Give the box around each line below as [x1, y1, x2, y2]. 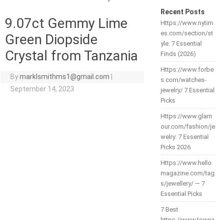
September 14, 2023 [10, 85, 75, 93]
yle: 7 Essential [160, 40, 202, 48]
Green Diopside [5, 31, 98, 48]
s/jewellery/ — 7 [160, 180, 205, 188]
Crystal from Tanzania [5, 48, 138, 64]
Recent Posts [160, 8, 205, 16]
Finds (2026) [160, 50, 196, 58]
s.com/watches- [160, 76, 207, 84]
